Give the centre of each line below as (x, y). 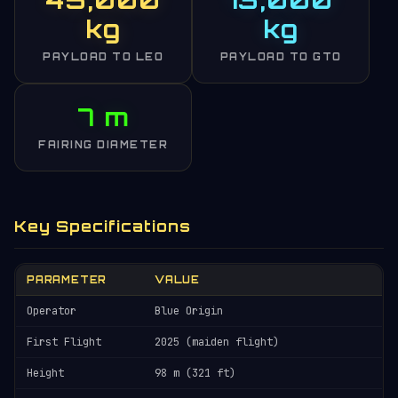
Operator (52, 311)
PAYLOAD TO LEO (103, 57)
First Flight (64, 342)
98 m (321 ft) (195, 373)
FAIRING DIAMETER (103, 145)
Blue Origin (189, 311)
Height (45, 373)
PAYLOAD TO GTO (281, 57)
